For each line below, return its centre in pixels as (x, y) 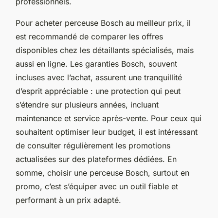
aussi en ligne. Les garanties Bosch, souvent (96, 64)
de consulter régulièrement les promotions (93, 145)
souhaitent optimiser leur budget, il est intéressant (107, 132)
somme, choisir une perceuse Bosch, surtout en (102, 173)
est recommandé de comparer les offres (89, 36)
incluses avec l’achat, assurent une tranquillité (99, 77)
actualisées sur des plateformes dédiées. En (96, 159)
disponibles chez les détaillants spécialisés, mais (105, 50)
